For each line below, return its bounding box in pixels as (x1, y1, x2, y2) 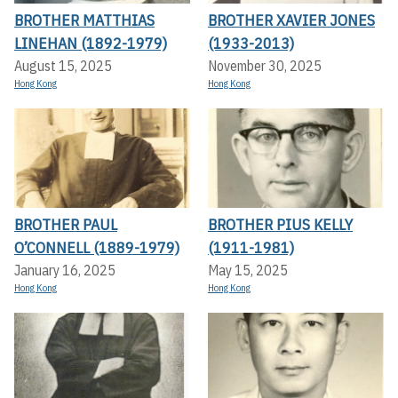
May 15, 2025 (208, 260, 288, 279)
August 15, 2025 (14, 57, 112, 76)
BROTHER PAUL (14, 213, 117, 235)
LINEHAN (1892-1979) (14, 33, 167, 54)
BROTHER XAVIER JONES (208, 10, 375, 31)
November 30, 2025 (208, 57, 322, 76)
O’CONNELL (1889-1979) (14, 236, 179, 258)
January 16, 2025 (14, 260, 115, 279)
